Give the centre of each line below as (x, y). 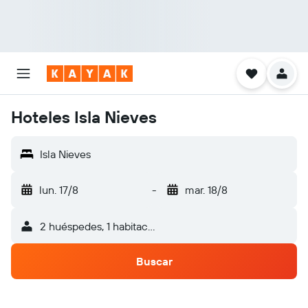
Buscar (154, 261)
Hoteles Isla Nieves (84, 117)
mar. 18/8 (206, 190)
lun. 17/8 (59, 190)
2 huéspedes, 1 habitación (101, 226)
